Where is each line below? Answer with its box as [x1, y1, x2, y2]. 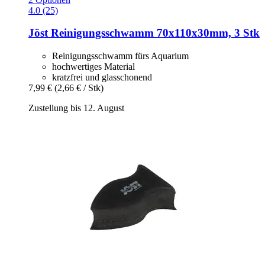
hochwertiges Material [52, 61, 135, 72]
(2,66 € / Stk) [54, 82, 104, 93]
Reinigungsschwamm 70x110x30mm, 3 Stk [48, 27, 260, 40]
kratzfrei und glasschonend [52, 72, 152, 82]
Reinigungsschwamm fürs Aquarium [52, 50, 189, 61]
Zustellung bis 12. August [28, 102, 124, 113]
